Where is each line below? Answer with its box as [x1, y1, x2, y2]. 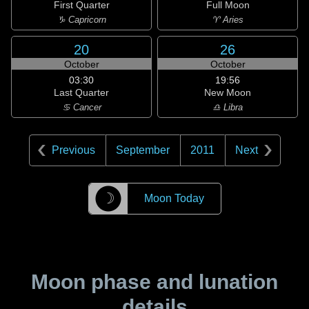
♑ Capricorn [57, 14, 106, 25]
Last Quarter [54, 87, 109, 98]
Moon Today [143, 192, 204, 204]
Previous [51, 144, 95, 156]
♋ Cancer [61, 102, 101, 112]
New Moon [204, 87, 251, 98]
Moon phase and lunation [31, 270, 278, 293]
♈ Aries [212, 14, 243, 25]
